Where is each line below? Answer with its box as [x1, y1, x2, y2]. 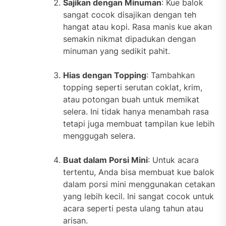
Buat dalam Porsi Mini [63, 155, 148, 165]
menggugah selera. [63, 131, 135, 141]
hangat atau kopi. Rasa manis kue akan [63, 22, 212, 32]
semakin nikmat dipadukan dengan [63, 34, 196, 44]
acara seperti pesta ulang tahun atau [63, 203, 203, 214]
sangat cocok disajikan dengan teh [63, 10, 196, 20]
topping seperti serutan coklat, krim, [63, 82, 202, 93]
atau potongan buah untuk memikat [63, 94, 199, 105]
